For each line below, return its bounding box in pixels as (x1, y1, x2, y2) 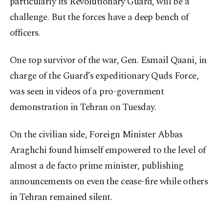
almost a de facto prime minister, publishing (10, 159, 184, 174)
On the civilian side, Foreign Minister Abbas (10, 128, 183, 142)
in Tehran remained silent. (10, 190, 112, 205)
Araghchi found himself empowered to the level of (10, 143, 206, 158)
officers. (10, 26, 40, 41)
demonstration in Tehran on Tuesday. (10, 100, 156, 115)
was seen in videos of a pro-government (10, 85, 164, 99)
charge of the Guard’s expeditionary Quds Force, (10, 69, 199, 84)
